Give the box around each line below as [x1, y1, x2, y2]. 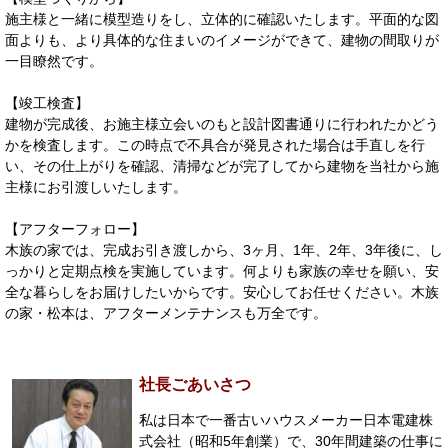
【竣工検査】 [5, 95, 89, 112]
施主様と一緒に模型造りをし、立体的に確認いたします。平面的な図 [5, 11, 439, 28]
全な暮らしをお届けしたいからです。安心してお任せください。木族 [5, 284, 439, 301]
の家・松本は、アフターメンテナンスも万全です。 [5, 305, 327, 322]
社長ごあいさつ [139, 376, 251, 394]
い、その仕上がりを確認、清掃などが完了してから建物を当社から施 [5, 158, 439, 175]
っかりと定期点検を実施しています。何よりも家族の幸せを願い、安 [5, 263, 439, 280]
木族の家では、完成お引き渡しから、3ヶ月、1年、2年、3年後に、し [5, 242, 443, 259]
